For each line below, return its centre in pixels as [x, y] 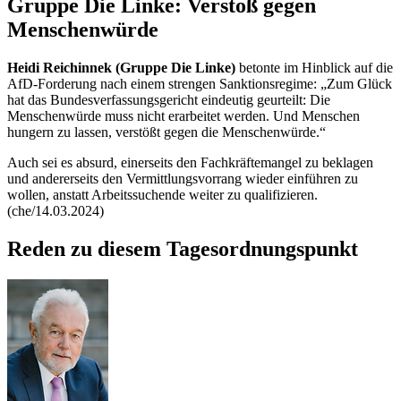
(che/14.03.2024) [55, 210]
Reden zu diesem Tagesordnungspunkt [183, 248]
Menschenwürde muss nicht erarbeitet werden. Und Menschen [183, 115]
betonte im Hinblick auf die [314, 67]
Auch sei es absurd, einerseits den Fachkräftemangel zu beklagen [190, 162]
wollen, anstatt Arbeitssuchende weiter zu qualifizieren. [162, 194]
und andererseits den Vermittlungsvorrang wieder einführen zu [183, 178]
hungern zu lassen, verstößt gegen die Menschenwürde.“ [168, 132]
